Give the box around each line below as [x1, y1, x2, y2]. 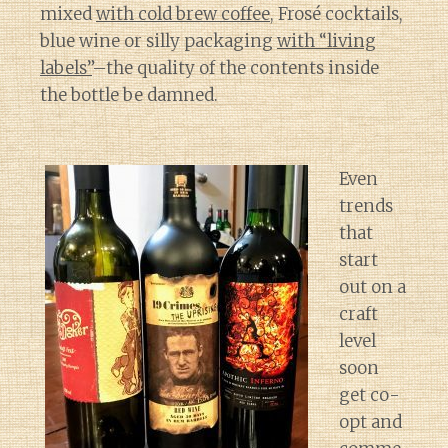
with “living [277, 30, 376, 52]
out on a [338, 276, 406, 298]
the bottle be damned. [40, 84, 218, 106]
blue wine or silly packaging [40, 30, 277, 52]
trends [338, 195, 393, 217]
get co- [338, 384, 400, 406]
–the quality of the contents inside [92, 57, 379, 79]
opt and [338, 411, 402, 433]
